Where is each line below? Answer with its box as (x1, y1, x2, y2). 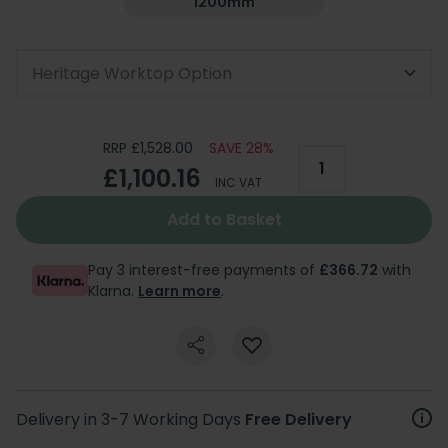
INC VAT (214, 173, 262, 191)
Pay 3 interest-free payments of (88, 259, 319, 280)
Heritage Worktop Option (32, 61, 232, 85)
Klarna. (88, 280, 138, 301)
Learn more (138, 280, 221, 301)
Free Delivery (245, 407, 352, 431)
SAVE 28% (208, 138, 274, 159)
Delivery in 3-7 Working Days (16, 407, 245, 431)
